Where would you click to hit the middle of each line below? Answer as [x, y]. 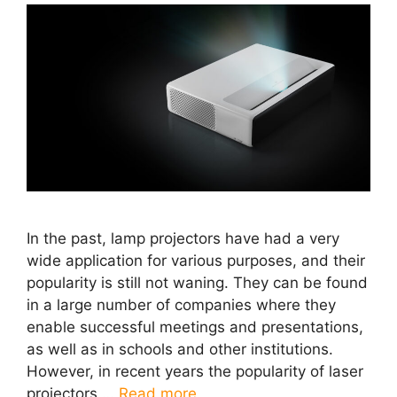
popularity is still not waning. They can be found [197, 283]
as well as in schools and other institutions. [180, 350]
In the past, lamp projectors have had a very [183, 239]
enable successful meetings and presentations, [195, 327]
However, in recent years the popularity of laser [195, 372]
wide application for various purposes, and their [196, 261]
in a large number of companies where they [181, 305]
